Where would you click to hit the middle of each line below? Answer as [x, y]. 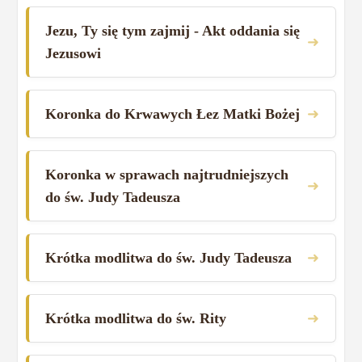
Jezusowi [74, 53]
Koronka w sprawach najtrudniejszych [167, 174]
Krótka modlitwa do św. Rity [136, 318]
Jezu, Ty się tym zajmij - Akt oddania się [173, 30]
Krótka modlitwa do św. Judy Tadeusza [169, 257]
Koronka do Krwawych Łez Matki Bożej [173, 114]
